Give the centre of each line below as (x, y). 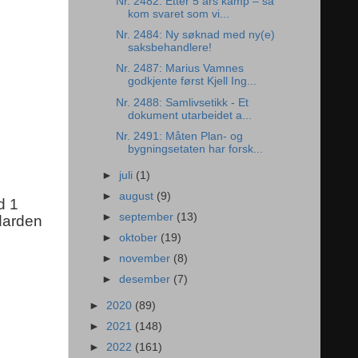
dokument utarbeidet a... (189, 115)
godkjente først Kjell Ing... (192, 82)
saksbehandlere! (169, 48)
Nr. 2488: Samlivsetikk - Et (182, 102)
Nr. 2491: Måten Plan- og (179, 136)
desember (147, 280)
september (148, 217)
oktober (140, 237)
